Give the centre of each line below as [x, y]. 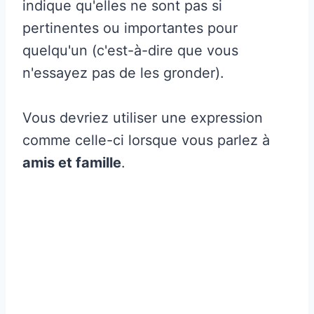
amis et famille [72, 162]
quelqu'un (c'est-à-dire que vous [130, 50]
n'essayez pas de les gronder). [123, 73]
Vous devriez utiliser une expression [143, 117]
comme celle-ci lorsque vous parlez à [146, 140]
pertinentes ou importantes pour [130, 28]
